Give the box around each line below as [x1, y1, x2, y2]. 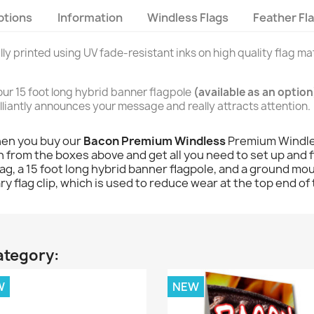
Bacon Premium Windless [83, 132, 228, 149]
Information [57, 9, 123, 25]
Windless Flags [146, 9, 228, 25]
